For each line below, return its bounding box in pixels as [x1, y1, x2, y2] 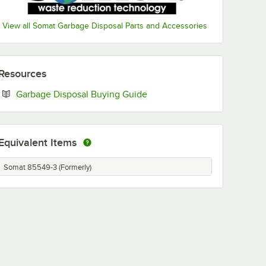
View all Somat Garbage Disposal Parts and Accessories [2, 21, 207, 31]
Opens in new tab [147, 88, 220, 99]
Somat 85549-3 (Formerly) [4, 163, 91, 172]
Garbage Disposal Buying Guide [16, 89, 147, 100]
